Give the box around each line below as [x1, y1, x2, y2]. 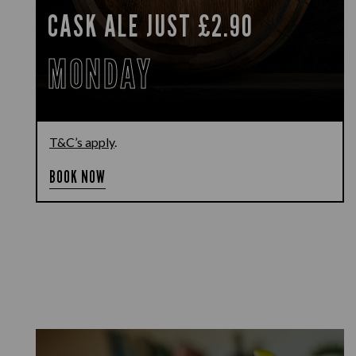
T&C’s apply [49, 134, 114, 149]
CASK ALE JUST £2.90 [48, 7, 254, 44]
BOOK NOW [49, 167, 106, 187]
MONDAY [48, 50, 152, 98]
